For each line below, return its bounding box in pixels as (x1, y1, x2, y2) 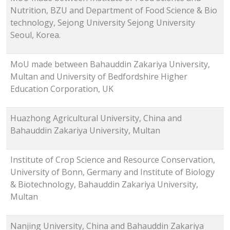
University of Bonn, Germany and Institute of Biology (10, 166, 215, 178)
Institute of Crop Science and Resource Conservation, (10, 154, 215, 166)
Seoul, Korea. (10, 29, 61, 41)
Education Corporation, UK (10, 83, 113, 95)
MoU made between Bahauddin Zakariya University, (10, 59, 210, 70)
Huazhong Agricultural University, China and (10, 112, 182, 124)
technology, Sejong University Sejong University (10, 17, 195, 29)
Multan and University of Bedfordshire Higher (10, 71, 187, 83)
